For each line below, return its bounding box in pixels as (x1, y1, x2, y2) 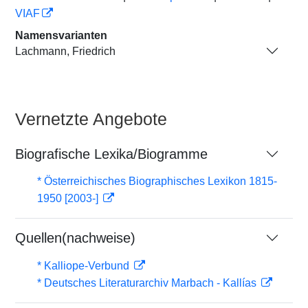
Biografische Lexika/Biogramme (15, 146, 208, 162)
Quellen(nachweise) (15, 230, 135, 245)
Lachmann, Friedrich (15, 45, 115, 57)
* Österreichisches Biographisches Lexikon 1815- (37, 175, 277, 187)
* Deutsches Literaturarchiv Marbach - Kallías (37, 277, 259, 289)
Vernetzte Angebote (15, 109, 167, 129)
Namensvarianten (15, 30, 107, 41)
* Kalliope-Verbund (37, 260, 132, 272)
